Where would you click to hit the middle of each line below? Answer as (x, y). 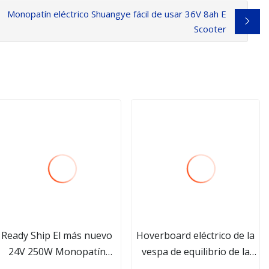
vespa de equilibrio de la (195, 251)
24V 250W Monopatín (57, 251)
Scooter (210, 29)
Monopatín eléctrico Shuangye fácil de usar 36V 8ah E (117, 14)
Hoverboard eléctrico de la (196, 235)
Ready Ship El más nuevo (57, 235)
